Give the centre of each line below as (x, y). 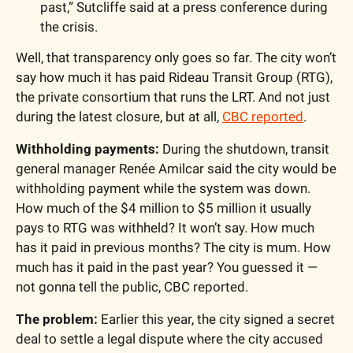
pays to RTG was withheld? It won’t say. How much (165, 228)
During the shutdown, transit (244, 149)
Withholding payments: (87, 149)
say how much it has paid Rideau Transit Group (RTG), (174, 78)
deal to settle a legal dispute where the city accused (169, 339)
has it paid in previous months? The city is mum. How (173, 248)
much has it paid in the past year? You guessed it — (167, 268)
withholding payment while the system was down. (163, 189)
